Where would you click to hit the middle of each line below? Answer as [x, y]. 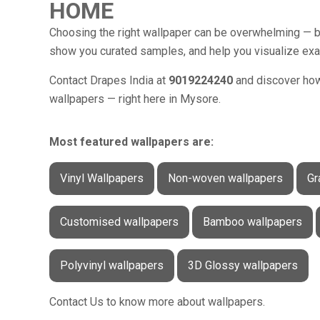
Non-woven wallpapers [225, 179]
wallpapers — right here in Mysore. [135, 99]
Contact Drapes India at [109, 80]
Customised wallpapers [119, 222]
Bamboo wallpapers [252, 222]
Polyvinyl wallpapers [111, 266]
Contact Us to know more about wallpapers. [157, 302]
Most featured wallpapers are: [131, 142]
